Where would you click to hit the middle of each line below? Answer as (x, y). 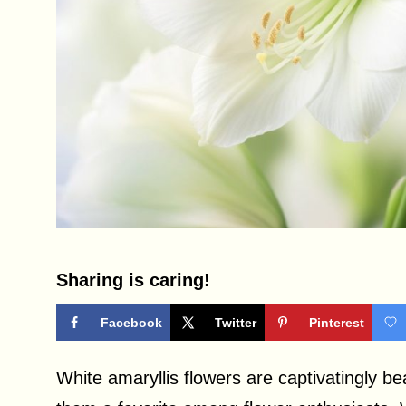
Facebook (131, 323)
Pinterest (337, 323)
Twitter (236, 323)
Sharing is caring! (133, 280)
